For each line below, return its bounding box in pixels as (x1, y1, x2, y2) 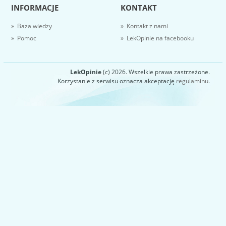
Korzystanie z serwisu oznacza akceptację (57, 76, 176, 85)
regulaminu (176, 76, 208, 85)
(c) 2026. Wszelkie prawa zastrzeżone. (101, 67, 210, 76)
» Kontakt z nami (121, 21, 168, 30)
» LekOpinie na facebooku (121, 33, 194, 42)
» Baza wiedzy (11, 21, 52, 30)
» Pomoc (11, 33, 37, 42)
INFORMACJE (11, 2, 59, 13)
